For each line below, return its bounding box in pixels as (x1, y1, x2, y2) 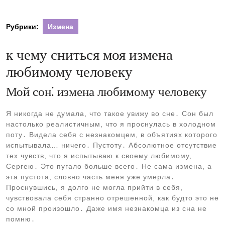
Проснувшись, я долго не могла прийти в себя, (6, 183, 183, 191)
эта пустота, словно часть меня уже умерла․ (6, 173, 175, 181)
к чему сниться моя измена (6, 47, 173, 63)
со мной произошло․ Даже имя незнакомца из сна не (6, 204, 207, 212)
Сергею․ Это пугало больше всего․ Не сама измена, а (6, 162, 212, 170)
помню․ (6, 215, 35, 223)
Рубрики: (6, 23, 39, 31)
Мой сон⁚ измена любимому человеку (6, 85, 207, 98)
